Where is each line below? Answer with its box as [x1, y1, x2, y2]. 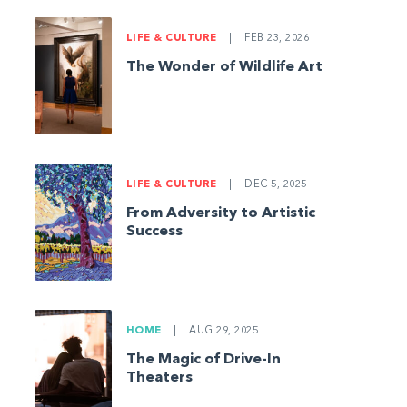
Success [125, 223, 183, 239]
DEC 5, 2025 [241, 179, 307, 190]
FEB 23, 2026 [241, 34, 309, 45]
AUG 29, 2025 [185, 325, 258, 336]
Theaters [125, 370, 193, 385]
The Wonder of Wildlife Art [125, 60, 323, 75]
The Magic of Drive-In [125, 352, 281, 367]
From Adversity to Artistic [125, 205, 315, 221]
